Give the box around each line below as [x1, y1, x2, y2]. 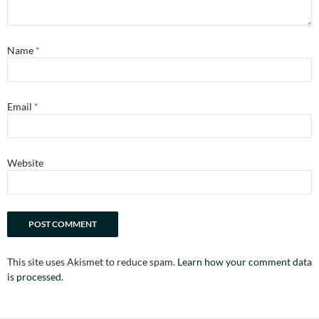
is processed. [7, 271, 63, 283]
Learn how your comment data [177, 256, 312, 268]
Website [7, 157, 43, 169]
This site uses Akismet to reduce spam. [7, 256, 177, 268]
